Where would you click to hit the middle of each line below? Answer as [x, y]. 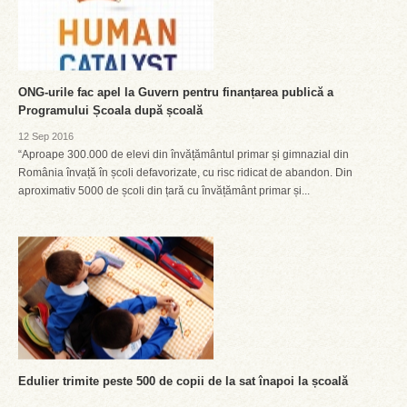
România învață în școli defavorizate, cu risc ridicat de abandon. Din [185, 173]
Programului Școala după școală [110, 110]
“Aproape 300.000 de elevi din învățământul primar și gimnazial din [184, 154]
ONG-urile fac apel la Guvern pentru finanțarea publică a [176, 92]
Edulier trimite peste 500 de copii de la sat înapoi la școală [183, 381]
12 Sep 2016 [46, 136]
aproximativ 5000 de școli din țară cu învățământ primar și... [164, 191]
